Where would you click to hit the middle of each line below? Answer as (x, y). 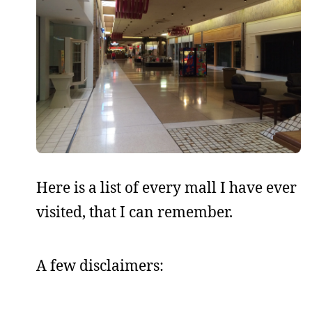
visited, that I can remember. (134, 212)
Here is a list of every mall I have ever (166, 187)
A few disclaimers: (100, 265)
